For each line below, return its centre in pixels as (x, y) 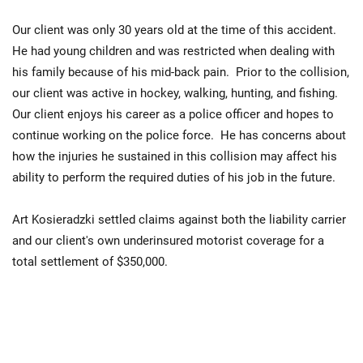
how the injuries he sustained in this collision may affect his (175, 156)
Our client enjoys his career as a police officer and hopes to (173, 114)
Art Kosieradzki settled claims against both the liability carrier (179, 220)
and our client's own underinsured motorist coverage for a (168, 241)
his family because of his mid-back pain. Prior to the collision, (181, 72)
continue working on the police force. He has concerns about (179, 135)
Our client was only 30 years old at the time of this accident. (176, 30)
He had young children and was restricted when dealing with (173, 51)
